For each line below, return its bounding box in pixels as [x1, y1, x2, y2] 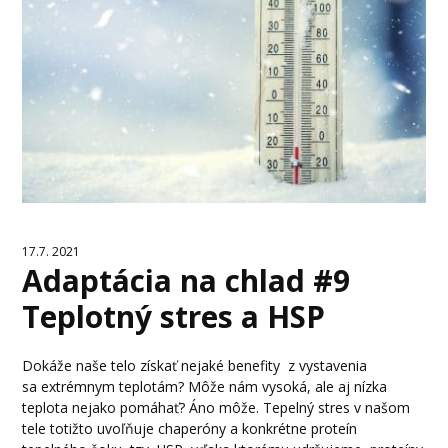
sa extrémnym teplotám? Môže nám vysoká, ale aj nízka [22, 376, 388, 396]
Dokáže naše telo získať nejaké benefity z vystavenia [22, 355, 368, 375]
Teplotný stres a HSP [22, 295, 326, 337]
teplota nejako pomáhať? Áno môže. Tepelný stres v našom [22, 397, 411, 417]
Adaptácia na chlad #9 [22, 259, 351, 301]
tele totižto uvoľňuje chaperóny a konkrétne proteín [22, 418, 358, 438]
